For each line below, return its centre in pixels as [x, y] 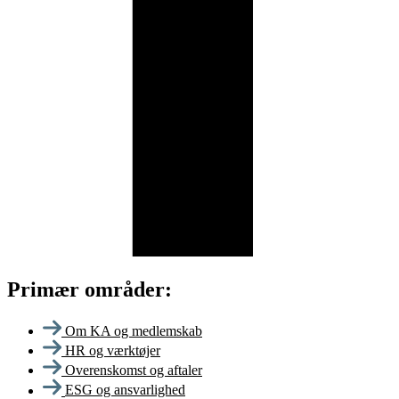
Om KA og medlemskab [134, 331]
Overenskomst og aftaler [134, 370]
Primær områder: [90, 289]
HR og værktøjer [113, 351]
